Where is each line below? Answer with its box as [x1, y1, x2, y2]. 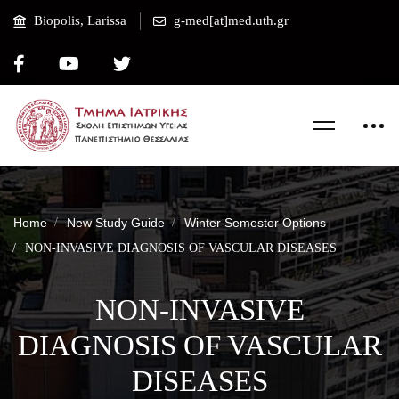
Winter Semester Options [184, 216, 326, 230]
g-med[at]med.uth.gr [174, 12, 289, 28]
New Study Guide [67, 216, 165, 230]
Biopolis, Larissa [34, 12, 126, 28]
